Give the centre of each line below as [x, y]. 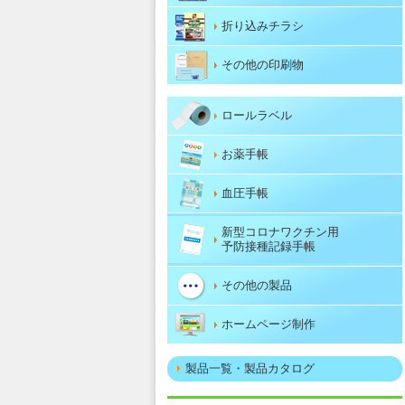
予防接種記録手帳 [268, 246]
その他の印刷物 [262, 65]
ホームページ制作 [268, 324]
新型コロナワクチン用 [280, 232]
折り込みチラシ [262, 26]
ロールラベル [256, 115]
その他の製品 [256, 285]
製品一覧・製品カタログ [250, 368]
